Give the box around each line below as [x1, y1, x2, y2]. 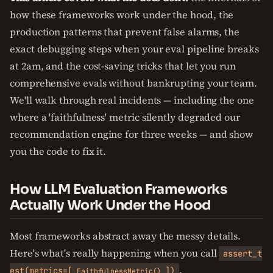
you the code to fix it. [10, 144, 107, 158]
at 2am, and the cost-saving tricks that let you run [10, 59, 236, 73]
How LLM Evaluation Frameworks [10, 181, 227, 197]
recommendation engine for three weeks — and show [10, 127, 253, 141]
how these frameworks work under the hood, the [10, 8, 234, 21]
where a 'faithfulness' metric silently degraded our [10, 110, 240, 124]
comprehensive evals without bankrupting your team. [10, 76, 258, 90]
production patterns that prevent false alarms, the [10, 25, 240, 38]
